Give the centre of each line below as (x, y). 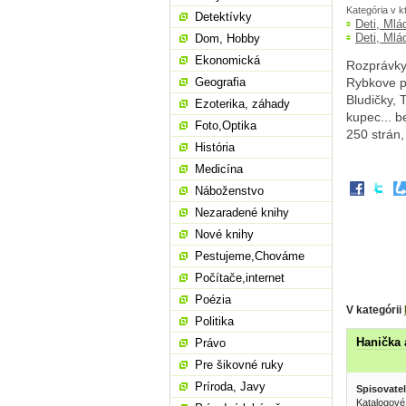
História (215, 147)
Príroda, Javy (230, 387)
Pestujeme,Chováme (250, 256)
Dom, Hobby (227, 39)
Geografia (220, 82)
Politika (214, 321)
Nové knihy (224, 234)
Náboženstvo (229, 191)
